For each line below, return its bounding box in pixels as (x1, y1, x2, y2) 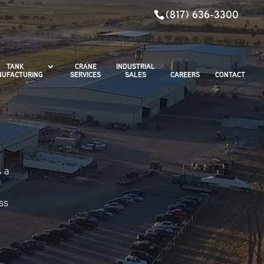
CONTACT (215, 70, 245, 80)
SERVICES (70, 70, 101, 80)
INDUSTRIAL (116, 61, 155, 71)
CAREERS (170, 70, 200, 80)
